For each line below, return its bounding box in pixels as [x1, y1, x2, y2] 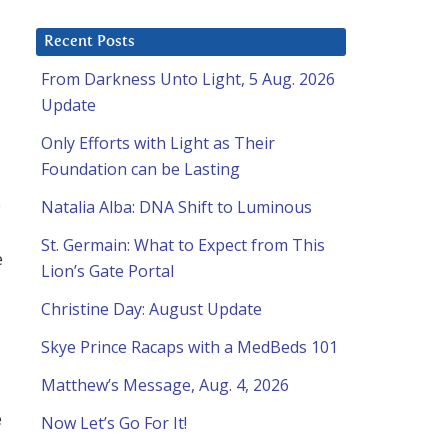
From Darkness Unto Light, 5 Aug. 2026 [41, 68, 335, 91]
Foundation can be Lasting [41, 158, 240, 181]
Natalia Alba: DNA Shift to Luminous [41, 196, 312, 219]
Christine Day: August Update [41, 298, 262, 321]
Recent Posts [44, 34, 135, 50]
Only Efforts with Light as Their [41, 132, 275, 155]
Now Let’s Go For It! [41, 412, 187, 435]
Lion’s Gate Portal [41, 260, 174, 283]
